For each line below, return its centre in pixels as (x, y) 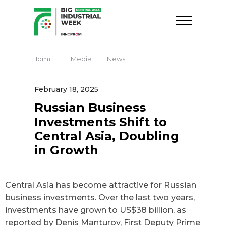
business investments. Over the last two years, (100, 197)
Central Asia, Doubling (107, 136)
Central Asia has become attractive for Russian (101, 185)
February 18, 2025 (66, 89)
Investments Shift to (101, 122)
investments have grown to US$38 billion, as (96, 210)
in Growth (66, 150)
